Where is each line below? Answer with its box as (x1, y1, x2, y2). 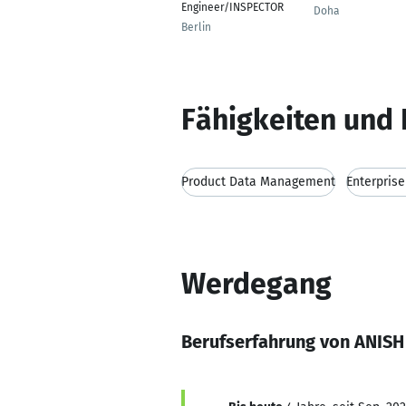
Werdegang (181, 266, 332, 301)
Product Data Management (181, 174, 335, 189)
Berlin (181, 21, 211, 34)
